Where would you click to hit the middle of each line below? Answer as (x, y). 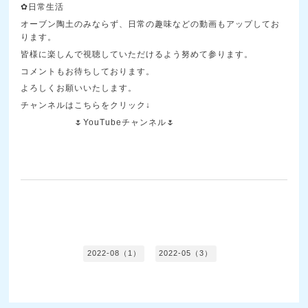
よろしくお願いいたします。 (79, 88)
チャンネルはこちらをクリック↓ (86, 106)
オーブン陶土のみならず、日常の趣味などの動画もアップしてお (151, 24)
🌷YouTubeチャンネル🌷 (125, 123)
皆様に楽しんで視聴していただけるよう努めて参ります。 (137, 54)
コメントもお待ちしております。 (88, 71)
